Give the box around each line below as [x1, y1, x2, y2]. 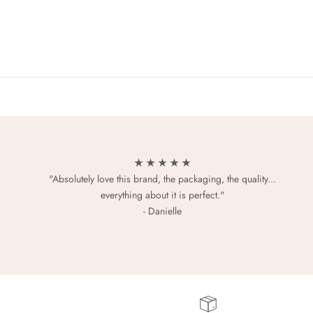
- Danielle [143, 204, 182, 219]
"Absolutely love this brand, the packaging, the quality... [49, 172, 277, 187]
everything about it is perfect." [100, 188, 225, 203]
